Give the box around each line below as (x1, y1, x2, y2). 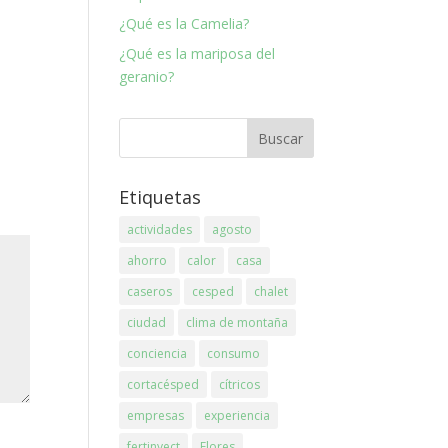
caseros (127, 283, 173, 300)
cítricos (219, 376, 261, 393)
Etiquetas (119, 185, 202, 209)
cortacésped (127, 376, 200, 393)
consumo (207, 345, 261, 362)
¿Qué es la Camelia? (119, 14, 250, 33)
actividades (127, 221, 193, 238)
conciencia (127, 345, 188, 362)
